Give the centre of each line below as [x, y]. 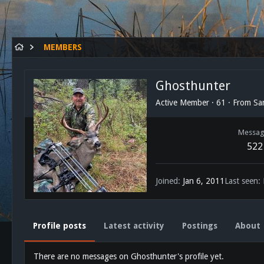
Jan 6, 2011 [204, 181]
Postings [200, 225]
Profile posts [60, 225]
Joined [167, 181]
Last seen [241, 181]
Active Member [182, 102]
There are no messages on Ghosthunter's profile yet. [129, 256]
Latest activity [134, 225]
